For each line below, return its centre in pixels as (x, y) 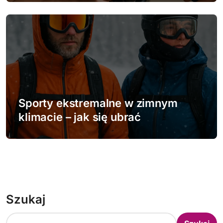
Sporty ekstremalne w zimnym (98, 103)
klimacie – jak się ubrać (80, 117)
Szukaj (26, 199)
